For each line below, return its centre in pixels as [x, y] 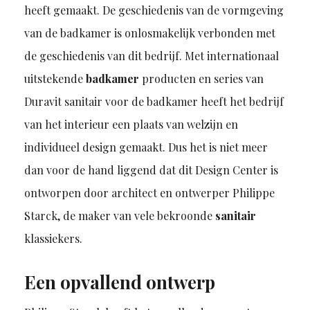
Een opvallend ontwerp [119, 282]
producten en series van [202, 79]
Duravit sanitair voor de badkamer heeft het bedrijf [154, 102]
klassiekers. [53, 239]
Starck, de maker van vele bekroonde [119, 216]
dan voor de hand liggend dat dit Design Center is [151, 170]
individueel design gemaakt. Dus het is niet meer [146, 147]
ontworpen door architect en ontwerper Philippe [149, 193]
